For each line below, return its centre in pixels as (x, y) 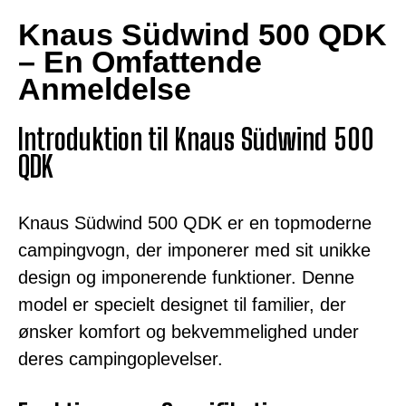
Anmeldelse (105, 88)
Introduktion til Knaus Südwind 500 (196, 140)
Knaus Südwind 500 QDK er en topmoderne (195, 223)
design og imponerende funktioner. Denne (186, 278)
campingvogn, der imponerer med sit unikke (194, 251)
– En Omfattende (140, 61)
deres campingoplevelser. (121, 359)
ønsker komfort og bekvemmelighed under (188, 332)
